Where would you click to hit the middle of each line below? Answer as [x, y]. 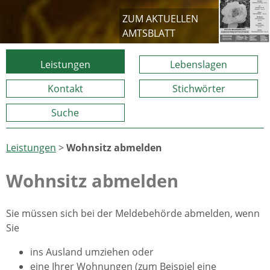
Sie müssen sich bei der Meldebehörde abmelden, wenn [133, 214]
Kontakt [65, 89]
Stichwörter [199, 89]
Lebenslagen [199, 64]
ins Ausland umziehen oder [92, 252]
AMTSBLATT [149, 33]
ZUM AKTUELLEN [160, 19]
